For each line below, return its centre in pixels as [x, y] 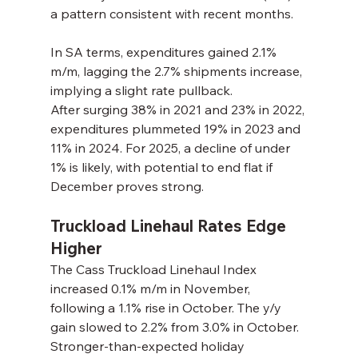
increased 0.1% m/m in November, [151, 289]
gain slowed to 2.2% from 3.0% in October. [174, 327]
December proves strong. [127, 187]
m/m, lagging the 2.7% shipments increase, [177, 72]
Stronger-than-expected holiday [149, 346]
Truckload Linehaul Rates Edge [170, 226]
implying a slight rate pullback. [141, 91]
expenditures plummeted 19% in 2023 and [177, 129]
